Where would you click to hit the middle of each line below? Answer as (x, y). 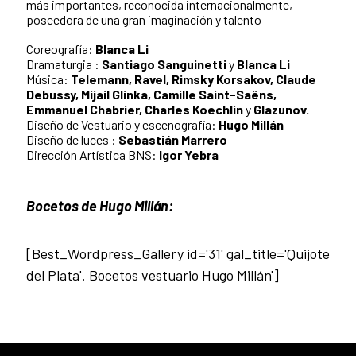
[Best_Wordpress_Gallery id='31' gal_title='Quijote (178, 254)
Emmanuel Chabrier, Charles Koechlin (135, 110)
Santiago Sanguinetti (163, 64)
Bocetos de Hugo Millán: (101, 206)
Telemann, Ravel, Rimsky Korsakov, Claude (193, 79)
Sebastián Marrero (173, 140)
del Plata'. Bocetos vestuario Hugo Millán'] (153, 275)
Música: (48, 79)
